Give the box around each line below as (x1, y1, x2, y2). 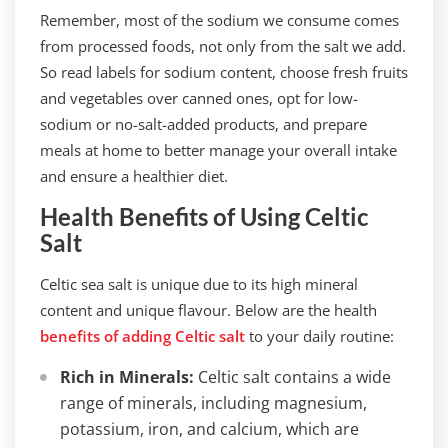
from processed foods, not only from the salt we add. (40, 36, 406, 56)
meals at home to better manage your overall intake (40, 140, 397, 160)
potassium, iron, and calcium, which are (60, 418, 359, 440)
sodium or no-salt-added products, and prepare (40, 114, 367, 134)
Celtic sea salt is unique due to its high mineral (40, 274, 358, 294)
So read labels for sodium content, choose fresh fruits (40, 62, 408, 82)
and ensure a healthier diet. (40, 166, 228, 186)
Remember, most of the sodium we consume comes (40, 10, 399, 30)
